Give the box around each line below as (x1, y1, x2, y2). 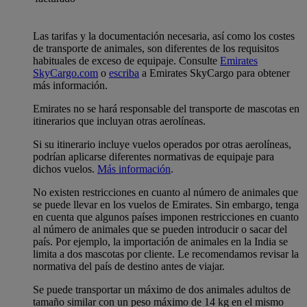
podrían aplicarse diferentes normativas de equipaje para (33, 150, 274, 162)
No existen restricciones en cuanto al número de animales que (33, 186, 298, 198)
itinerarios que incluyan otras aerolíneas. (33, 114, 208, 127)
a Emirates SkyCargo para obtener (139, 66, 290, 79)
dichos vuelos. (33, 162, 97, 175)
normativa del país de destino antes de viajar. (33, 260, 225, 272)
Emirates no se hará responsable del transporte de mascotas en (33, 102, 299, 114)
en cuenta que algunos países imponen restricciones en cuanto (33, 210, 299, 223)
